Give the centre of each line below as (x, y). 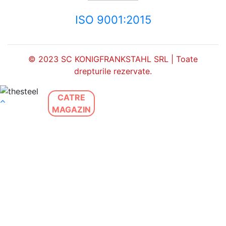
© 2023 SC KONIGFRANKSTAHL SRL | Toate (113, 59)
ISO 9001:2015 (113, 19)
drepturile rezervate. (113, 71)
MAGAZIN (71, 109)
